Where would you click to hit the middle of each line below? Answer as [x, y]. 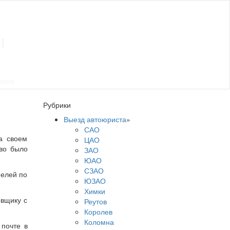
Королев [98, 212]
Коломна [99, 222]
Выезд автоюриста [95, 119]
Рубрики [57, 105]
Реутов [95, 201]
